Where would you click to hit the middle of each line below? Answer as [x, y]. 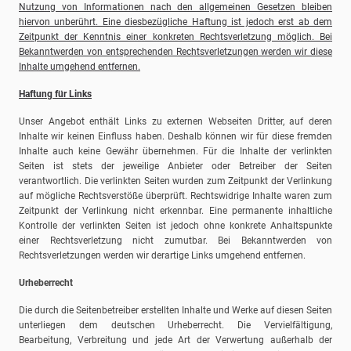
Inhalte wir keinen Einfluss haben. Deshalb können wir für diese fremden [175, 137]
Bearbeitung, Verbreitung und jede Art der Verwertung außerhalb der [175, 340]
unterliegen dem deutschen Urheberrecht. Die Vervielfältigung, [175, 326]
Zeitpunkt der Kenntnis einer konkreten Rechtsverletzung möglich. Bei [175, 37]
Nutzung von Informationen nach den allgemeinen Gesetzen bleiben [175, 7]
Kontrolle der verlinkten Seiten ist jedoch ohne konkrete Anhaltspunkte [175, 226]
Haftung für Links [55, 94]
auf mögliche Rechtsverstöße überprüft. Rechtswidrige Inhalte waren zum [175, 196]
